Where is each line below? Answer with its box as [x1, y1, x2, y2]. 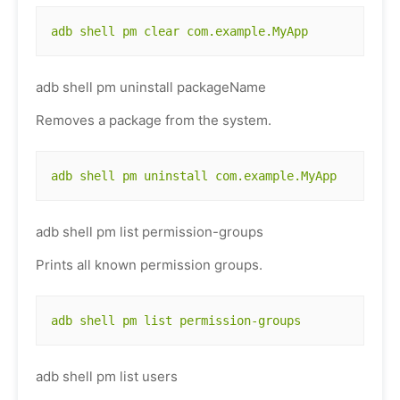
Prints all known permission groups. [36, 256, 262, 273]
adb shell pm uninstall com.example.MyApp [51, 169, 337, 183]
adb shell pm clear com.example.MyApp [51, 24, 308, 38]
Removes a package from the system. [36, 112, 271, 129]
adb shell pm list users [36, 368, 178, 385]
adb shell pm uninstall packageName [36, 79, 266, 96]
